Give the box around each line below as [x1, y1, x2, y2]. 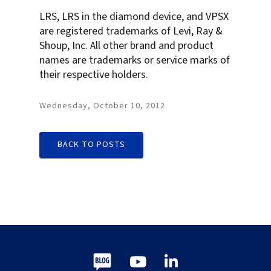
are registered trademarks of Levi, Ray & [39, 24, 223, 39]
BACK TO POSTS [57, 139, 125, 151]
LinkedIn [177, 253, 262, 270]
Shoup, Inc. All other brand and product [39, 38, 214, 54]
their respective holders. [39, 67, 148, 83]
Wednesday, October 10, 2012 [39, 100, 165, 113]
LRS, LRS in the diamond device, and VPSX [39, 9, 229, 25]
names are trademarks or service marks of [39, 53, 230, 68]
